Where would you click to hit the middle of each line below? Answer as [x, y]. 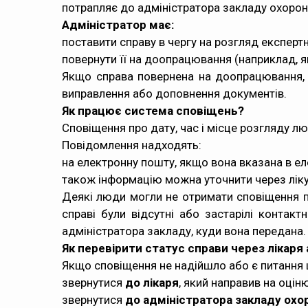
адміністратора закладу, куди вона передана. [184, 231]
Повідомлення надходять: [132, 145]
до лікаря [152, 283]
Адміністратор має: [118, 25]
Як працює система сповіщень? [153, 111]
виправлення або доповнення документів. [174, 93]
